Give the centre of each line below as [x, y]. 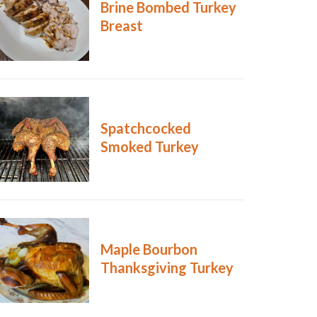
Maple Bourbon [149, 249]
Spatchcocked [145, 128]
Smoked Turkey [149, 147]
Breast [121, 26]
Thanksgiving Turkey [167, 268]
